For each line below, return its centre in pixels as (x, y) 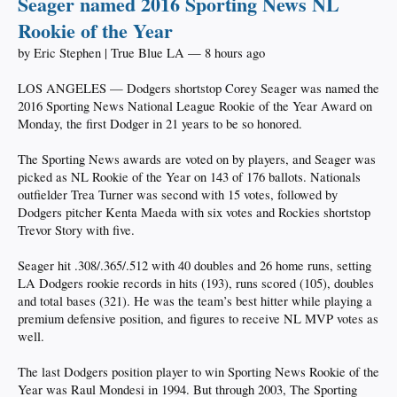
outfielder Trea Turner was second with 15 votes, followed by (178, 194)
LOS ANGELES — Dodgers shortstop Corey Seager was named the (198, 88)
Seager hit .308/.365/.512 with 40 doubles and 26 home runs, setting (195, 265)
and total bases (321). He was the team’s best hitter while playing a (195, 300)
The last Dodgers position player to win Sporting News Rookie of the (198, 371)
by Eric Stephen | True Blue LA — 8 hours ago (141, 52)
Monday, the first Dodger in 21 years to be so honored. (160, 123)
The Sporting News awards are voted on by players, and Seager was (197, 159)
